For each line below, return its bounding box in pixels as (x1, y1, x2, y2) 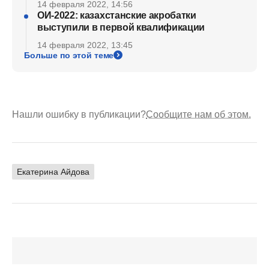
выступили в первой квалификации (37, 22, 205, 32)
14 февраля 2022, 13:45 (37, 40, 133, 50)
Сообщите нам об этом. (146, 109, 251, 119)
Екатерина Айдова (17, 166, 89, 177)
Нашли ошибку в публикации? (12, 109, 146, 119)
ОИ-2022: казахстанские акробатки (37, 10, 196, 20)
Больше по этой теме (24, 50, 114, 60)
